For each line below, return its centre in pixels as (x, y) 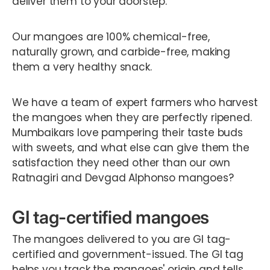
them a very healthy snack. (82, 67)
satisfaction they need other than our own (121, 163)
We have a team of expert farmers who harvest (135, 103)
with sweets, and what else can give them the (131, 148)
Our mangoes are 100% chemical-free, (111, 37)
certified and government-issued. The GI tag (128, 255)
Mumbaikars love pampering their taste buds (127, 133)
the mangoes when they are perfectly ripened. (132, 118)
